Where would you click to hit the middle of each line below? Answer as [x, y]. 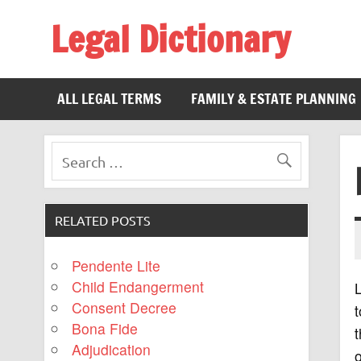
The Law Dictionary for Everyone [156, 69]
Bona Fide [105, 329]
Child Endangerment [138, 287]
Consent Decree [124, 308]
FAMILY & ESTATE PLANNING [273, 99]
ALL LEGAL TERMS [110, 99]
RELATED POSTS [103, 220]
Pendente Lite [116, 266]
